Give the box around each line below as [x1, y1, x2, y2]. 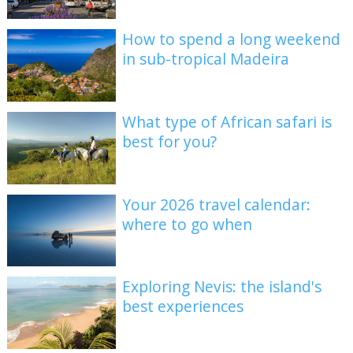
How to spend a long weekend [122, 28, 341, 50]
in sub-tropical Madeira [122, 48, 290, 70]
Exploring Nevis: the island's [122, 276, 322, 298]
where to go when [122, 213, 253, 235]
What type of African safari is [122, 110, 333, 132]
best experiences [122, 295, 244, 318]
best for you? [122, 130, 217, 152]
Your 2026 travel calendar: [122, 193, 311, 215]
